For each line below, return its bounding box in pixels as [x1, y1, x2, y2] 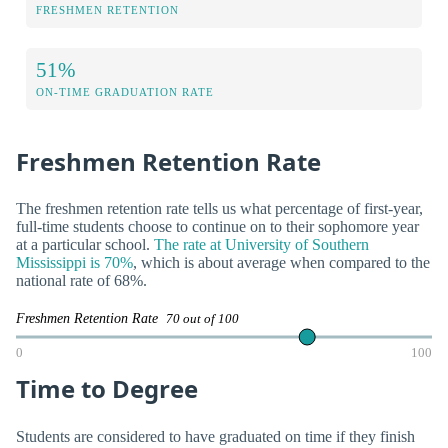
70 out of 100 [166, 311, 239, 326]
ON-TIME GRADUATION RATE [36, 86, 214, 99]
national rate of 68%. [16, 272, 147, 290]
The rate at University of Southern [154, 236, 369, 254]
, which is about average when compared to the [133, 254, 430, 272]
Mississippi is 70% [16, 254, 133, 272]
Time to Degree [16, 372, 198, 406]
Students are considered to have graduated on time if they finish [16, 427, 415, 445]
